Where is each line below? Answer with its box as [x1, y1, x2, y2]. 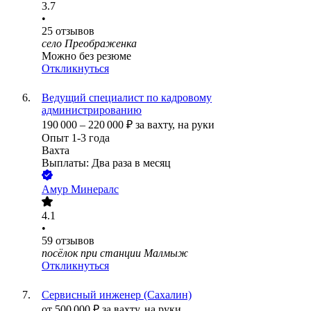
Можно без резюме [42, 50, 131, 62]
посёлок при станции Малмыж [42, 247, 188, 260]
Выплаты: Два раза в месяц [42, 157, 171, 169]
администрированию [42, 104, 142, 117]
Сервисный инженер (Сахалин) [42, 289, 192, 301]
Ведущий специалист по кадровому [42, 92, 212, 104]
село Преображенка [42, 37, 137, 50]
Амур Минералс [42, 183, 119, 196]
